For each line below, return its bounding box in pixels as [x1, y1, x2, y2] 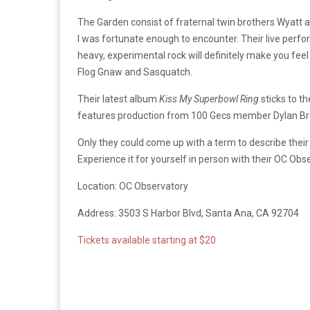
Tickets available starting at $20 [77, 234, 216, 246]
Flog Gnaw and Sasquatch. [77, 66, 192, 77]
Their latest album [77, 93, 159, 104]
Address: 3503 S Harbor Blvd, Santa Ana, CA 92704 [77, 207, 299, 219]
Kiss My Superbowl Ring [159, 93, 259, 104]
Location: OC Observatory [77, 180, 188, 192]
